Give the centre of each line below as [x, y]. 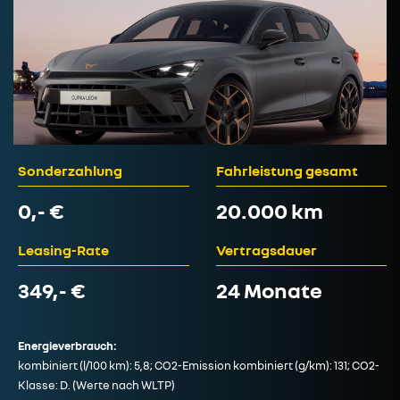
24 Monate [269, 290]
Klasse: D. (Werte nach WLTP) [96, 385]
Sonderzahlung [70, 171]
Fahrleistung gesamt [287, 171]
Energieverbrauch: [67, 346]
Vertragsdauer [266, 250]
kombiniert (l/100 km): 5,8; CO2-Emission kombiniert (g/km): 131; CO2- [199, 366]
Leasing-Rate [63, 250]
